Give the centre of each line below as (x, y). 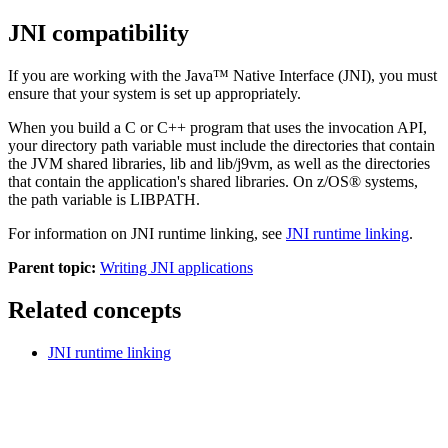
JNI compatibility (98, 32)
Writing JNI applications (176, 267)
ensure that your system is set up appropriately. (154, 93)
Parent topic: (52, 267)
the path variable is (69, 199)
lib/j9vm (243, 163)
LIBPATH (163, 199)
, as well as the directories (349, 163)
